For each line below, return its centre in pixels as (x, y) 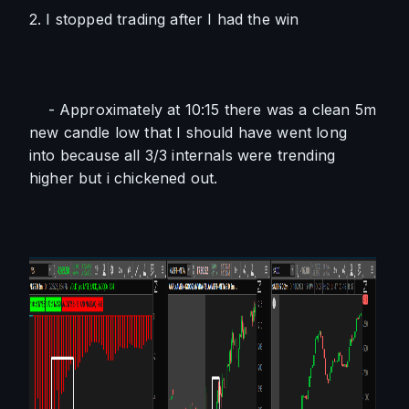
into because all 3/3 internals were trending (183, 155)
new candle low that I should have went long (188, 132)
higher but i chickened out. (124, 178)
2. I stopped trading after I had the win (164, 19)
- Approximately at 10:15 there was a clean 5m (203, 110)
